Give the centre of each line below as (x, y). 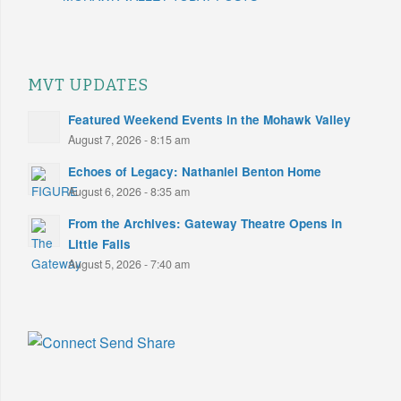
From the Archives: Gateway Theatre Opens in (205, 223)
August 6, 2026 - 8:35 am (129, 191)
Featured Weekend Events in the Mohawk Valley (209, 119)
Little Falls (99, 243)
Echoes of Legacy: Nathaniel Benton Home (195, 171)
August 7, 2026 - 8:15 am (129, 139)
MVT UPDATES (88, 85)
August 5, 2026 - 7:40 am (129, 264)
